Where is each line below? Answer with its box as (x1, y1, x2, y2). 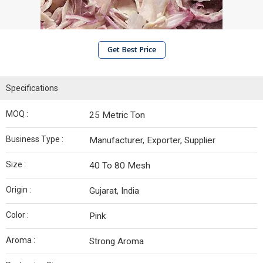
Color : (6, 210, 29, 220)
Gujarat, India (89, 186, 139, 196)
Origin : (6, 185, 31, 194)
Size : (6, 160, 26, 169)
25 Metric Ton (89, 110, 145, 120)
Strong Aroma (89, 236, 144, 247)
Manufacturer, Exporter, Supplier (89, 135, 215, 146)
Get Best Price (107, 45, 156, 55)
